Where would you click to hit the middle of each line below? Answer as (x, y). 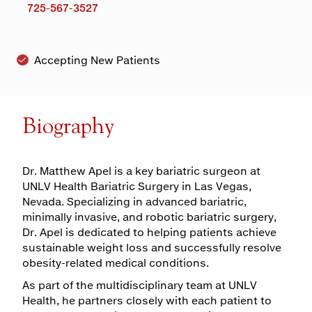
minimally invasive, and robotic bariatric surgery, (149, 216)
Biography (68, 125)
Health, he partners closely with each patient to (147, 301)
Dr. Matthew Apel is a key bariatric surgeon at (141, 170)
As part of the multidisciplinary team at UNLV (140, 285)
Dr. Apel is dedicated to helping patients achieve (149, 232)
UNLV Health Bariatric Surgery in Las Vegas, (137, 186)
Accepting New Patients (97, 60)
